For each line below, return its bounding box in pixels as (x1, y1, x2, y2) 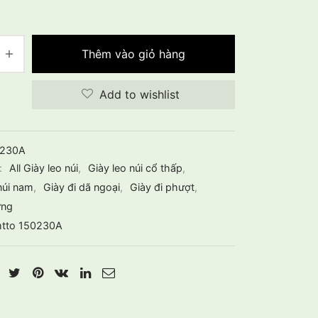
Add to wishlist (99, 87, 180, 102)
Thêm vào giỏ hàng (82, 46, 185, 61)
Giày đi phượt (130, 181, 194, 194)
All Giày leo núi (9, 162, 78, 175)
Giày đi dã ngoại (43, 181, 120, 194)
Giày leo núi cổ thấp (88, 162, 182, 175)
